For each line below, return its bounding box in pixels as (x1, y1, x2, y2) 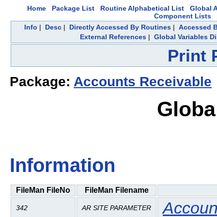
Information (10, 155, 115, 176)
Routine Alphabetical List (100, 4, 184, 12)
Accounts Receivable (74, 74, 212, 90)
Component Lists (154, 12, 211, 20)
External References (80, 33, 146, 41)
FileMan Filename (84, 186, 149, 194)
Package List (52, 4, 94, 12)
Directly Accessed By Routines (69, 23, 171, 31)
